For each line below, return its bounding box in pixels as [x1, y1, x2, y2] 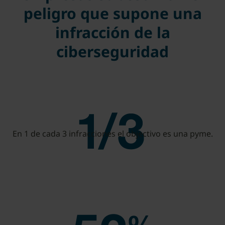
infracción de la [55, 22, 170, 43]
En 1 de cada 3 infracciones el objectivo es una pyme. [12, 128, 213, 139]
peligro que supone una [23, 3, 202, 24]
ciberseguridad [56, 41, 169, 62]
